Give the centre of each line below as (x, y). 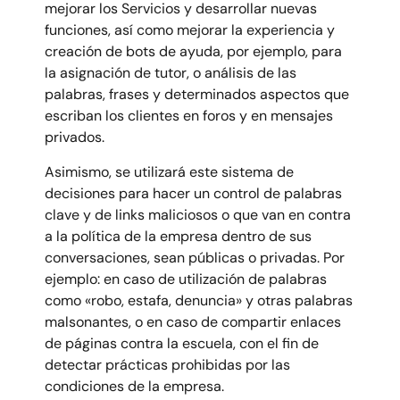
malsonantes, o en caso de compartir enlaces (193, 321)
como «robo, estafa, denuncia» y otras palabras (199, 300)
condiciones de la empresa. (134, 386)
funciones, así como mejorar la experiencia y (190, 30)
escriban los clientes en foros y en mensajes (189, 116)
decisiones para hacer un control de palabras (193, 193)
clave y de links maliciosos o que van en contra (198, 214)
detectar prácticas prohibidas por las (167, 364)
